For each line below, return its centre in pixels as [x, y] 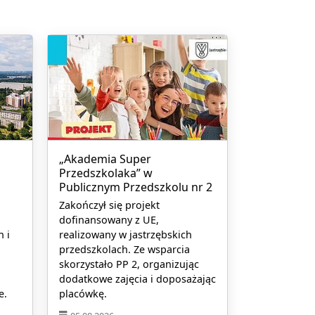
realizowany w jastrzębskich [125, 235]
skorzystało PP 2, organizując [129, 264]
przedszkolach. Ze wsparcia [124, 250]
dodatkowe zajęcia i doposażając [137, 279]
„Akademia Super [105, 159]
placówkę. [83, 294]
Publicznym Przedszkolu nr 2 [135, 187]
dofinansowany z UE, [109, 220]
